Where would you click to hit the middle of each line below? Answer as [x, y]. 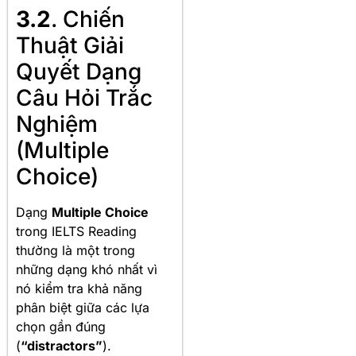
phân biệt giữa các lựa [83, 308]
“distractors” [62, 346]
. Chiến [88, 19]
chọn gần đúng [61, 327]
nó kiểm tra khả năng [79, 289]
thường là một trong [75, 251]
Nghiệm [57, 124]
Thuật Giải [70, 46]
